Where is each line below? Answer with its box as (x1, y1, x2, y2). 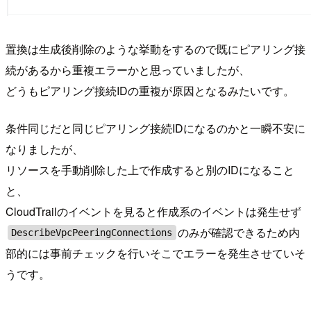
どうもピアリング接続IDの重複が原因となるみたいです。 (6, 83, 294, 99)
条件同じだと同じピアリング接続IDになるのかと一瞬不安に (6, 120, 305, 137)
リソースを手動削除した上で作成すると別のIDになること (6, 162, 294, 178)
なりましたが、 (6, 141, 83, 158)
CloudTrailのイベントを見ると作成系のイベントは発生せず (6, 203, 301, 220)
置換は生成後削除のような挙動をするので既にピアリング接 (6, 41, 305, 58)
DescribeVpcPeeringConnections (11, 227, 173, 239)
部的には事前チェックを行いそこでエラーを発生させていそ (6, 245, 305, 262)
